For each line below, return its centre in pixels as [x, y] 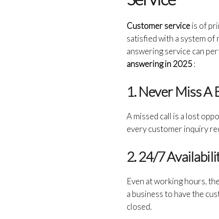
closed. [139, 206]
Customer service [159, 25]
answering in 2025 [160, 64]
